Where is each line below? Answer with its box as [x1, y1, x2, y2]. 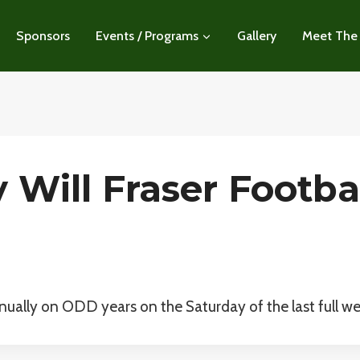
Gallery [237, 27, 276, 43]
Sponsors [16, 27, 70, 43]
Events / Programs [96, 27, 198, 43]
